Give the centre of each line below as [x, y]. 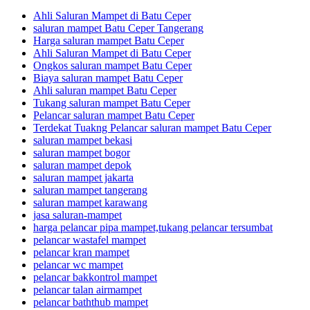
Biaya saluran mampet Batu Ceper [108, 78]
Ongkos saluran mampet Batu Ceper [112, 66]
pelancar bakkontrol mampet [95, 277]
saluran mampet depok [82, 165]
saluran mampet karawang [90, 203]
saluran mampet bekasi [83, 140]
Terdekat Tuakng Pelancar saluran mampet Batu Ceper [152, 128]
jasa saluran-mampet [77, 215]
